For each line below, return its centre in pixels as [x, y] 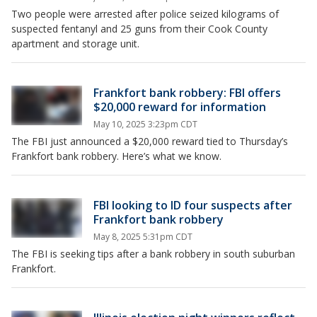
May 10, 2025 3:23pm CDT [145, 124]
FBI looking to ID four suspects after [193, 205]
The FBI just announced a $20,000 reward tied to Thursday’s [150, 141]
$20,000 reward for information [180, 106]
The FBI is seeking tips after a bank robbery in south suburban [153, 253]
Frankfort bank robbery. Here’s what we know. [116, 156]
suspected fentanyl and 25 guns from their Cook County [139, 28]
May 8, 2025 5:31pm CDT [143, 236]
